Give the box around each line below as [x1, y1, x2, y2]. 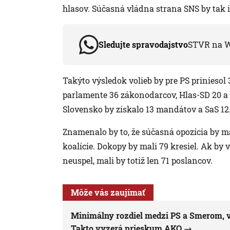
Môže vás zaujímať [71, 187, 145, 198]
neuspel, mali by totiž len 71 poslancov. [63, 155, 213, 166]
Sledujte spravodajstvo [99, 39, 188, 50]
